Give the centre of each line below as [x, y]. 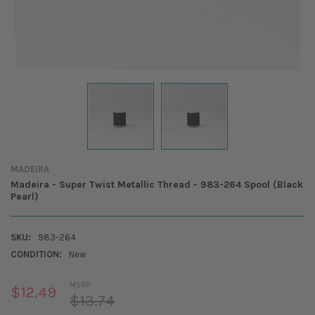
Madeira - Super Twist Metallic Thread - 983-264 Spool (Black [156, 184]
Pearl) [24, 196]
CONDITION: [36, 254]
